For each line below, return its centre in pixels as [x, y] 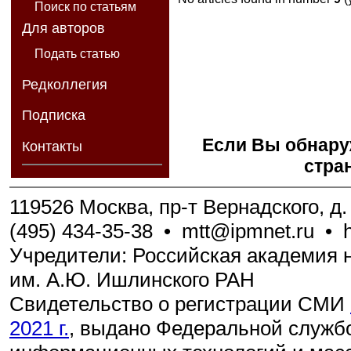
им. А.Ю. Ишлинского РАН [132, 279]
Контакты [52, 147]
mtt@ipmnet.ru [248, 231]
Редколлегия [64, 84]
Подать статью [77, 54]
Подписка [53, 116]
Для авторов [63, 29]
